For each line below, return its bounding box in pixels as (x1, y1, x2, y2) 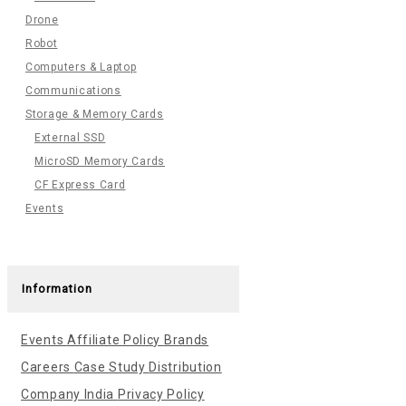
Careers (21, 360, 74, 374)
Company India (21, 387, 118, 401)
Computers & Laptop (25, 61, 137, 73)
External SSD (34, 131, 106, 144)
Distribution (149, 360, 222, 374)
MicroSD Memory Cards (34, 155, 165, 168)
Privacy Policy (117, 387, 205, 401)
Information (22, 282, 92, 295)
